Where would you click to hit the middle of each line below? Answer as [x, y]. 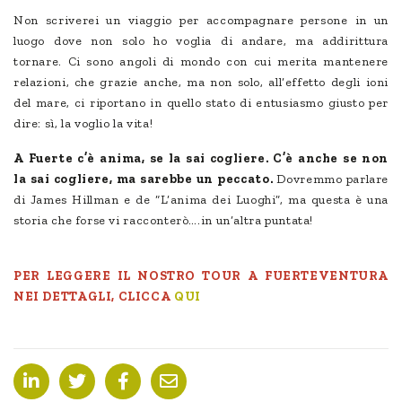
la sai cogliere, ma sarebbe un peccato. [145, 179]
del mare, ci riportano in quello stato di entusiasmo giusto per [201, 102]
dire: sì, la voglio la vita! [83, 123]
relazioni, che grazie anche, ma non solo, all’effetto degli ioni [201, 82]
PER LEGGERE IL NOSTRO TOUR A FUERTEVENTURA [201, 275]
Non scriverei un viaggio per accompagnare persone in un [201, 20]
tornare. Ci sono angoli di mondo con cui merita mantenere [201, 61]
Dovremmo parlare [332, 179]
